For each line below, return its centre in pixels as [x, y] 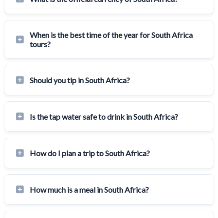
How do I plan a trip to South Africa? [90, 153]
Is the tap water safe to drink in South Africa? [104, 117]
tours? [40, 44]
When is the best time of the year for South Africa [111, 35]
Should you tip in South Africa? [80, 80]
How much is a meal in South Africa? [89, 190]
